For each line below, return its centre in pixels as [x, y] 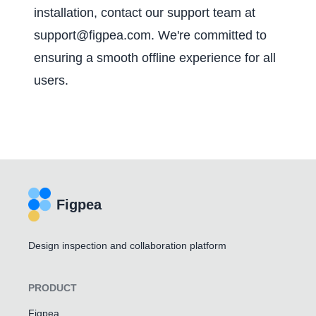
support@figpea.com [92, 35]
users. [51, 80]
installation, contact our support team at [145, 12]
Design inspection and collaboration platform [127, 245]
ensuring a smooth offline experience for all [155, 57]
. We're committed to [209, 35]
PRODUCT [53, 288]
